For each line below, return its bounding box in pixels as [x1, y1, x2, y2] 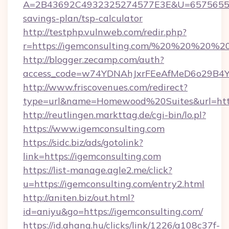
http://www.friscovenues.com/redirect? [23, 81, 188, 93]
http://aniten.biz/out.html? [23, 192, 134, 203]
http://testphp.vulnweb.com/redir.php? [23, 26, 187, 38]
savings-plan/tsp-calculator [23, 12, 143, 24]
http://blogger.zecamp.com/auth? [23, 54, 164, 65]
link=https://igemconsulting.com [23, 150, 161, 162]
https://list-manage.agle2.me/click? [23, 164, 172, 176]
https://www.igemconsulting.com [23, 123, 165, 134]
